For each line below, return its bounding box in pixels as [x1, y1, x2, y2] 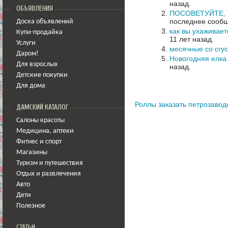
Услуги [16, 40, 36, 46]
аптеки [53, 128, 74, 134]
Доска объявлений [16, 18, 73, 25]
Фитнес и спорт [16, 138, 62, 145]
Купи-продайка [16, 29, 63, 36]
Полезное [16, 203, 45, 209]
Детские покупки [16, 72, 68, 78]
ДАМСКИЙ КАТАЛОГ [16, 103, 68, 111]
